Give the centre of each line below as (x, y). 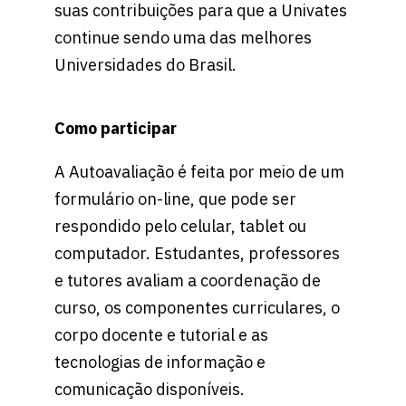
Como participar (116, 129)
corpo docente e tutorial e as (161, 335)
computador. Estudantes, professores (197, 254)
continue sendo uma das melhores (183, 38)
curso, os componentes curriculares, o (197, 308)
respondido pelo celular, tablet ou (180, 227)
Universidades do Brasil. (145, 65)
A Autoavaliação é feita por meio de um (199, 172)
